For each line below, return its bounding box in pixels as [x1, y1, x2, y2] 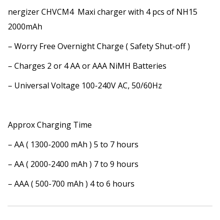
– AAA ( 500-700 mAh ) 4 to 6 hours [8, 178, 135, 190]
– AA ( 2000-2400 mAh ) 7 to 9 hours [8, 159, 138, 170]
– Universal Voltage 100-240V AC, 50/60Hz [8, 80, 162, 91]
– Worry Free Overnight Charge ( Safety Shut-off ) [8, 41, 190, 52]
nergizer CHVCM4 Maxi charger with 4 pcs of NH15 [8, 6, 197, 18]
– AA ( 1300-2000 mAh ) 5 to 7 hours [8, 139, 138, 150]
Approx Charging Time [8, 119, 92, 131]
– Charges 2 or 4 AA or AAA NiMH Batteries [8, 60, 166, 72]
